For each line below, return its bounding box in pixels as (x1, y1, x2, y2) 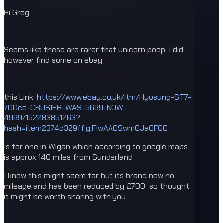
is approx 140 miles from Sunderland (4, 152, 133, 163)
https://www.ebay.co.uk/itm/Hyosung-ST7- (37, 92, 191, 103)
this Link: (4, 92, 37, 103)
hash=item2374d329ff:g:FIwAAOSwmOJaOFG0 (4, 123, 168, 134)
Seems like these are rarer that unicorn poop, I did (4, 44, 183, 55)
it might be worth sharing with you (4, 191, 126, 202)
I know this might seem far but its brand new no (4, 170, 174, 181)
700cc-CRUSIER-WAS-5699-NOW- (4, 102, 127, 113)
